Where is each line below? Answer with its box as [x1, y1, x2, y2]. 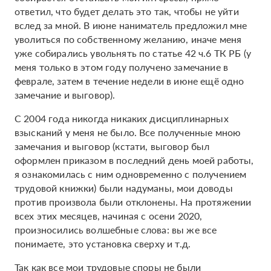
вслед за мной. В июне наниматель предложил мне [15, 18, 247, 32]
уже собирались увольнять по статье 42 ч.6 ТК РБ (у [15, 46, 252, 60]
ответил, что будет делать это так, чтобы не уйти [15, 4, 239, 18]
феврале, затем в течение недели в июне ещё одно [15, 74, 244, 88]
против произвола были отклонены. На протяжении [15, 195, 252, 209]
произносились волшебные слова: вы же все [15, 223, 217, 237]
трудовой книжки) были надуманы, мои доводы [15, 181, 233, 195]
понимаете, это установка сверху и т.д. [15, 237, 191, 250]
